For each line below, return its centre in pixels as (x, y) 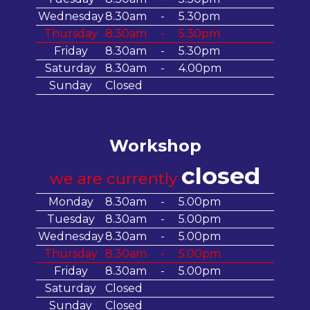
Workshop (155, 145)
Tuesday (71, 219)
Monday (71, 201)
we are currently (116, 178)
